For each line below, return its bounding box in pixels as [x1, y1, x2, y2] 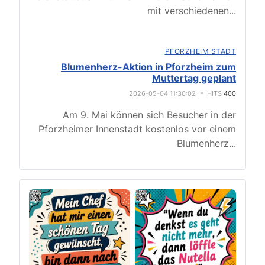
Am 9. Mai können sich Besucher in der [63, 109, 236, 121]
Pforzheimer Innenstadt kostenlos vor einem [38, 123, 236, 135]
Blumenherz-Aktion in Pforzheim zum [61, 61, 236, 73]
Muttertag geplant [152, 72, 236, 85]
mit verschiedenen [147, 5, 229, 17]
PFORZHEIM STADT [164, 47, 236, 56]
